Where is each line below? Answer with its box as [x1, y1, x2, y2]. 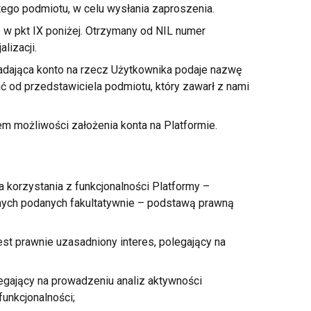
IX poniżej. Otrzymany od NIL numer [29, 24, 205, 37]
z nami [217, 80, 249, 93]
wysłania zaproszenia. [103, 2, 215, 15]
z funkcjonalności [65, 180, 149, 193]
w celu [72, 2, 104, 15]
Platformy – [149, 180, 210, 193]
